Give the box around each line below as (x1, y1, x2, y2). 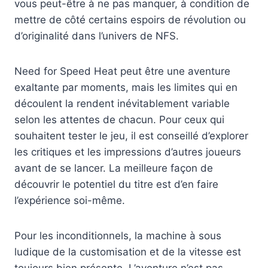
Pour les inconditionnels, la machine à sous (14, 229, 221, 242)
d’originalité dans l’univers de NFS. (14, 29, 179, 42)
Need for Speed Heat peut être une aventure (14, 65, 230, 77)
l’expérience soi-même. (14, 194, 125, 206)
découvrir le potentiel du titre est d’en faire (14, 178, 218, 190)
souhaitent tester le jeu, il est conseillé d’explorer (14, 129, 248, 142)
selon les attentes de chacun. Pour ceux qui (14, 113, 224, 126)
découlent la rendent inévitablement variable (14, 97, 230, 109)
